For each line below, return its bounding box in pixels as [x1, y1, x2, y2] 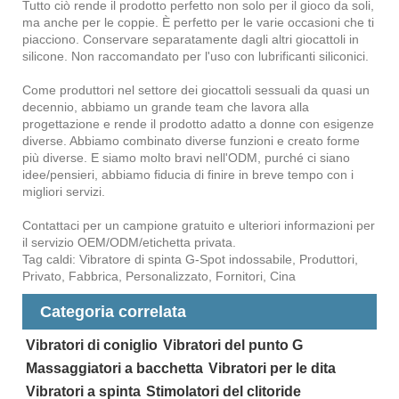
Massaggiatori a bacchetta [25, 361, 203, 377]
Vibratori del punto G [162, 338, 303, 354]
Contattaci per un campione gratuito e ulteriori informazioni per [22, 218, 375, 233]
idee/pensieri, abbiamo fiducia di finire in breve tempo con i [22, 167, 354, 183]
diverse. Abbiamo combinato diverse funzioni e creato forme [22, 134, 360, 149]
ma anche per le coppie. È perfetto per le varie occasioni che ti [22, 15, 374, 30]
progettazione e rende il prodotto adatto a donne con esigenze [22, 117, 374, 132]
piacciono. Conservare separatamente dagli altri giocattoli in [22, 32, 359, 47]
